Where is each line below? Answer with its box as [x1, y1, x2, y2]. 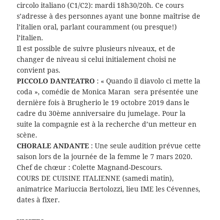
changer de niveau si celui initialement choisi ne [17, 55, 177, 64]
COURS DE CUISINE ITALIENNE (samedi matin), [17, 173, 174, 183]
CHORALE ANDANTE [17, 141, 89, 151]
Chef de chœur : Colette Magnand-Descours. [17, 163, 163, 172]
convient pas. [17, 65, 61, 75]
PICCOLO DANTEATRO [17, 76, 95, 86]
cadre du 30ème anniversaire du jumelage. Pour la [17, 109, 186, 118]
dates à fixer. [17, 195, 60, 205]
